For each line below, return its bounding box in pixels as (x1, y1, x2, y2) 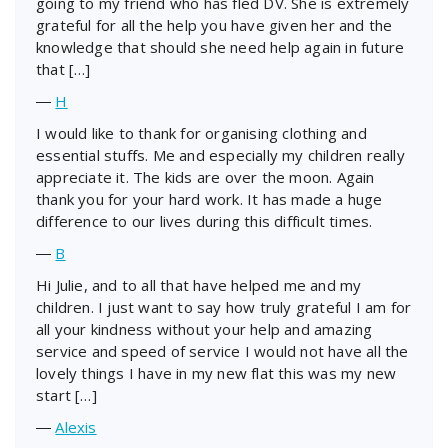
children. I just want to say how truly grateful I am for (36, 296, 412, 317)
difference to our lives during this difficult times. (36, 210, 373, 231)
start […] (36, 384, 97, 405)
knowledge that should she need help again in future (36, 36, 405, 57)
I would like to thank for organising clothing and (36, 122, 367, 143)
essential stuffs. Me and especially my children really (36, 144, 405, 165)
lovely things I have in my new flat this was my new (36, 362, 397, 383)
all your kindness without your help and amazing (36, 318, 373, 339)
